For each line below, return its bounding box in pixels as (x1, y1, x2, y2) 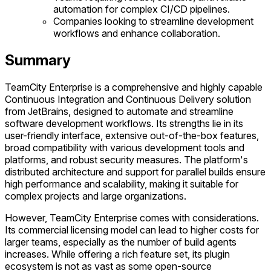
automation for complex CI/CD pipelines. (53, 2, 230, 15)
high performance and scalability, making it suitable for (5, 177, 238, 190)
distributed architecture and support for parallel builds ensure (5, 165, 266, 178)
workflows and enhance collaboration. (53, 27, 220, 39)
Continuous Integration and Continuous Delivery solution (5, 93, 251, 105)
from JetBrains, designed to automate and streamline (5, 105, 233, 117)
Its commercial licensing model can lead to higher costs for (5, 223, 259, 236)
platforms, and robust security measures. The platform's (5, 153, 248, 166)
